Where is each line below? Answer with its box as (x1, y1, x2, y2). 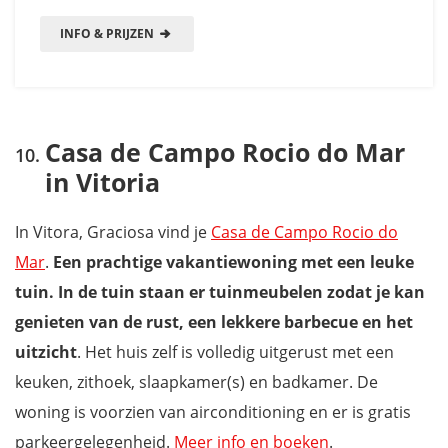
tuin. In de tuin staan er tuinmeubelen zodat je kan (15, 280, 425, 303)
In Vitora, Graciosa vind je (15, 220, 211, 243)
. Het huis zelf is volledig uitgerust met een (77, 340, 394, 363)
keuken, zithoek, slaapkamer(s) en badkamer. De (15, 370, 378, 393)
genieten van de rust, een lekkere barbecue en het (15, 310, 413, 333)
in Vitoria (45, 164, 160, 199)
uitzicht (15, 340, 77, 363)
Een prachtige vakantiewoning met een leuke (53, 250, 414, 273)
